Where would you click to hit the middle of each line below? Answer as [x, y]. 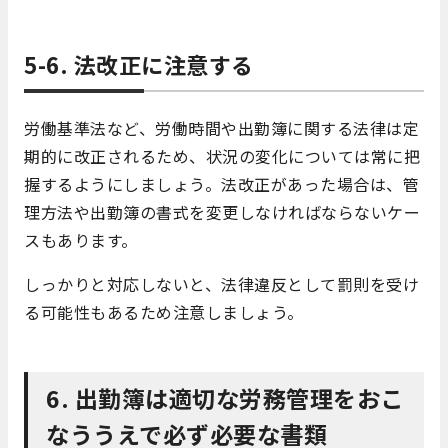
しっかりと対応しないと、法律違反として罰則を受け [221, 284]
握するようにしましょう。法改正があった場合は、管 [221, 184]
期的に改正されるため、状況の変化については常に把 [222, 156]
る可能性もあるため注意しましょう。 [164, 312]
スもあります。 [81, 240]
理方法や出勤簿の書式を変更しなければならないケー [222, 212]
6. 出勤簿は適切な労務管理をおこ [225, 398]
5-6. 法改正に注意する [139, 64]
